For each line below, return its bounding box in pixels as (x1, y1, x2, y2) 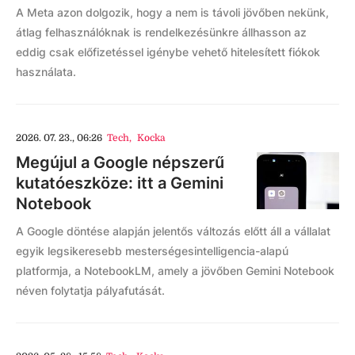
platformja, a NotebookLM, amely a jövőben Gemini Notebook (16, 264, 334, 277)
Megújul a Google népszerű (16, 153, 224, 172)
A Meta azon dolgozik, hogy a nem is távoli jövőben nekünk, (16, 6, 329, 19)
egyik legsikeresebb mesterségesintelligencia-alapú (16, 244, 288, 258)
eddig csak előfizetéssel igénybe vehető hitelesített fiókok (16, 45, 320, 59)
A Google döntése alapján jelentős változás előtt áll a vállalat (16, 224, 330, 238)
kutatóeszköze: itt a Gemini (16, 174, 223, 193)
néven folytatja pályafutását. (16, 284, 165, 297)
